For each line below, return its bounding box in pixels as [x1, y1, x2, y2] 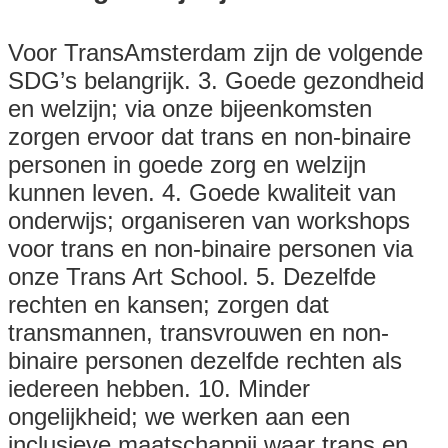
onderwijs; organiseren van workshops [8, 206, 410, 234]
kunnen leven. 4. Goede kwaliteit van [8, 178, 396, 206]
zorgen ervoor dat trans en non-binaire [8, 122, 411, 150]
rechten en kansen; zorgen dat [8, 290, 329, 318]
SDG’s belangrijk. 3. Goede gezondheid [8, 66, 424, 94]
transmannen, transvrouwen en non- [8, 318, 389, 346]
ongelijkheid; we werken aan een [8, 402, 350, 430]
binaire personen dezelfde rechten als [8, 346, 402, 374]
